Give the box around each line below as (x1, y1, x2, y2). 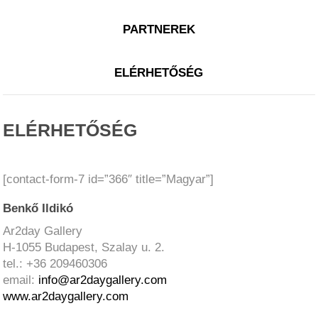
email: (3, 273, 39, 287)
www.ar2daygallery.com (3, 290, 129, 304)
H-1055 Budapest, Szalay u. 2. (3, 241, 165, 255)
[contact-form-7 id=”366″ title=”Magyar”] (3, 172, 214, 187)
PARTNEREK (122, 23, 195, 37)
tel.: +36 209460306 (3, 257, 108, 271)
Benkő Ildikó (3, 202, 74, 216)
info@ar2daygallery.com (38, 273, 168, 287)
